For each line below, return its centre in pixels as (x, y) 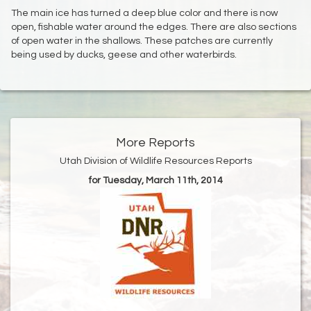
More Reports (155, 143)
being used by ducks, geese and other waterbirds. (124, 55)
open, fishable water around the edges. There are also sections (154, 27)
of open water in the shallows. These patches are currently (142, 41)
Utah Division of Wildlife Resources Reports (155, 161)
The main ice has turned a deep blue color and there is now (144, 14)
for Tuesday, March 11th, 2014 (155, 181)
